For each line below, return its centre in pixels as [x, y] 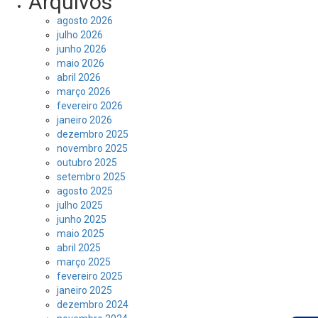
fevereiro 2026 [90, 106]
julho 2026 [80, 35]
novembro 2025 [92, 148]
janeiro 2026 [84, 120]
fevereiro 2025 [90, 276]
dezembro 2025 [93, 134]
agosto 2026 [85, 21]
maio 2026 [81, 63]
